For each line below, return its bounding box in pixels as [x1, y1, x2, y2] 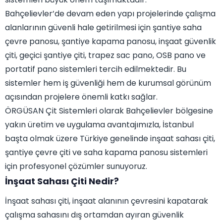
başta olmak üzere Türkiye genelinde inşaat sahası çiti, [5, 133, 215, 145]
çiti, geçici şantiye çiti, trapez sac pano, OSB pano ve [5, 50, 206, 61]
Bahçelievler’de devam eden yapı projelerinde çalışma [5, 8, 216, 20]
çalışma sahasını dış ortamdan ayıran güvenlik [5, 209, 184, 221]
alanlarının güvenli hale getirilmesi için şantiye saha [5, 22, 202, 34]
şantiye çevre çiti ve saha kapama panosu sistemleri [5, 147, 208, 159]
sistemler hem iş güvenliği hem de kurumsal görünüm [5, 77, 211, 89]
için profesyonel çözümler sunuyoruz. [5, 161, 147, 172]
